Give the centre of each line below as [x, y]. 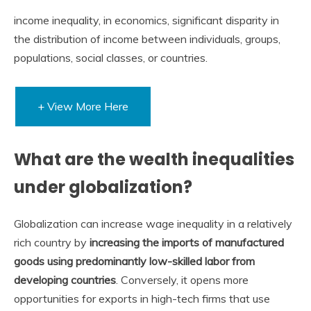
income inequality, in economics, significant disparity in [146, 20]
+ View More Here [83, 106]
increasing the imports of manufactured [187, 243]
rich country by [52, 243]
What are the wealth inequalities [154, 159]
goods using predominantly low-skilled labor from [134, 261]
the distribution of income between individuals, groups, [147, 39]
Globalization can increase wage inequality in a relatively [153, 224]
